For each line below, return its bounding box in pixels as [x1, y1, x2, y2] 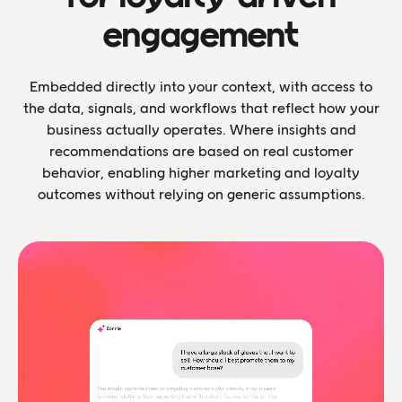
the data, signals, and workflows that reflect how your [22, 99, 380, 117]
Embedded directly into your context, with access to [30, 77, 372, 95]
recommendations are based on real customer [48, 142, 354, 160]
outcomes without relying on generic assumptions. [37, 185, 365, 203]
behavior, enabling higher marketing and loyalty [42, 163, 360, 181]
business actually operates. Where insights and [46, 120, 356, 138]
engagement [103, 13, 299, 56]
